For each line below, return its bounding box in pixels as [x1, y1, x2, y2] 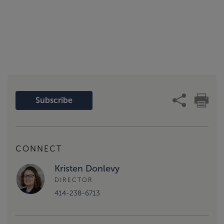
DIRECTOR [54, 176, 93, 183]
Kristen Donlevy [54, 163, 119, 174]
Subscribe [35, 96, 73, 105]
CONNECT [15, 144, 62, 153]
